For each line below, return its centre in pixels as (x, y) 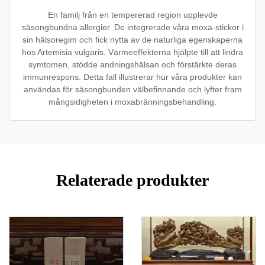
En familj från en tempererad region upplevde (132, 15)
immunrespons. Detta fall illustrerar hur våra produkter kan (132, 77)
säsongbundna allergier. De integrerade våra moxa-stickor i (132, 28)
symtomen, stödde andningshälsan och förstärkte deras (132, 65)
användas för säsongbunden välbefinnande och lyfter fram (132, 90)
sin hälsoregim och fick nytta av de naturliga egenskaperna (132, 40)
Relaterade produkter (132, 180)
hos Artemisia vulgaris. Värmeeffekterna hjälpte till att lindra (132, 52)
